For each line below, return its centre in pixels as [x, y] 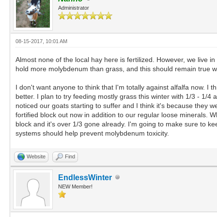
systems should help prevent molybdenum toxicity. [92, 133]
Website [36, 156]
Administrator [74, 8]
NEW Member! [75, 186]
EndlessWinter [85, 177]
